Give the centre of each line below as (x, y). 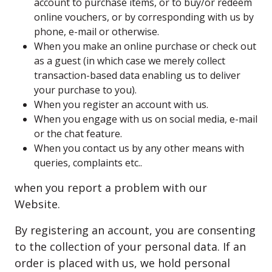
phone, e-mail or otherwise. (97, 32)
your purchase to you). (85, 90)
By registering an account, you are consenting (135, 230)
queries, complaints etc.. (88, 163)
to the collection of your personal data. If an (130, 246)
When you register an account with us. (121, 104)
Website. (39, 204)
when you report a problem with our (111, 188)
